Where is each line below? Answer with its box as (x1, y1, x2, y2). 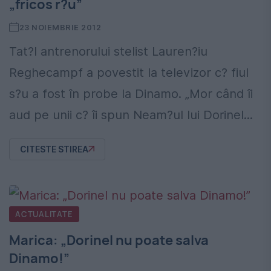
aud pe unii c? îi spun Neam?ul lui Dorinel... (9, 107, 253, 122)
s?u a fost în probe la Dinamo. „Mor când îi (9, 86, 253, 101)
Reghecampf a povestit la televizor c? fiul (9, 65, 249, 80)
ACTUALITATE (15, 208, 73, 220)
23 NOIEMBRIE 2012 (19, 22, 102, 32)
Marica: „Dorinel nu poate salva (9, 230, 209, 249)
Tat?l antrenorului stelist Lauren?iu (9, 44, 207, 59)
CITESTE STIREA (20, 144, 88, 154)
